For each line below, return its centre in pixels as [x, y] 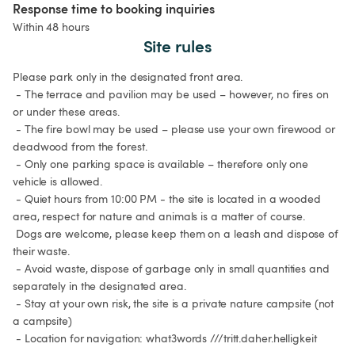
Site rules [177, 46]
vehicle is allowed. [58, 181]
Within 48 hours [51, 27]
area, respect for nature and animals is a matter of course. [159, 216]
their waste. [41, 251]
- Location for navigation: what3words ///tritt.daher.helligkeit [166, 338]
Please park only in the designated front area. [128, 77]
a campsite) [42, 321]
